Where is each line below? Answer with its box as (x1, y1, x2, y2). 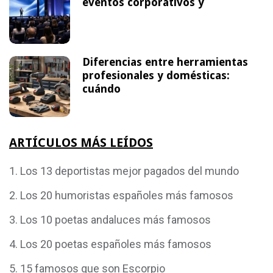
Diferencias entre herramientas (82, 55, 248, 69)
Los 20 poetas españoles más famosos (20, 237, 211, 250)
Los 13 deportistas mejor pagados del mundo (20, 164, 239, 177)
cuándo (82, 82, 121, 96)
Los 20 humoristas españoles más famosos (20, 188, 233, 202)
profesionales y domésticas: (82, 69, 230, 82)
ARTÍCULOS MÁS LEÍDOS (9, 135, 153, 150)
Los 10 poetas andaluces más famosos (20, 213, 211, 226)
